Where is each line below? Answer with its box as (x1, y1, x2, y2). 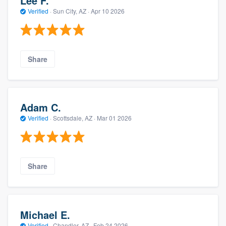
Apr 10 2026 (91, 7, 125, 16)
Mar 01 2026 (97, 114, 132, 123)
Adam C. (20, 100, 61, 115)
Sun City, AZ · (51, 7, 91, 16)
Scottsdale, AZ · (51, 114, 97, 123)
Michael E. (20, 207, 70, 222)
